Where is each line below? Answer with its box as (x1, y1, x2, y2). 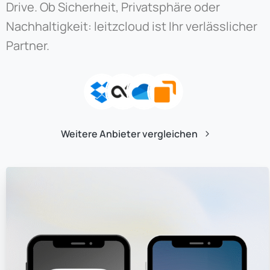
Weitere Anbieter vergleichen (61, 127, 198, 140)
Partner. (6, 37, 49, 54)
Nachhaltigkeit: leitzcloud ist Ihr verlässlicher (6, 18, 257, 34)
